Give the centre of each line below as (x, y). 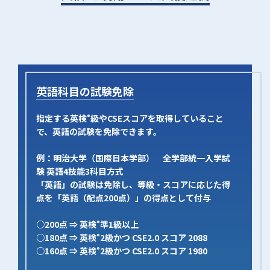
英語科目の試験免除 (85, 91)
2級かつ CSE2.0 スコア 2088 (154, 237)
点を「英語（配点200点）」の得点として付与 (124, 198)
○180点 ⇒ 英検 (67, 237)
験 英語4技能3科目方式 (80, 171)
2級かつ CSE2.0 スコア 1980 (154, 251)
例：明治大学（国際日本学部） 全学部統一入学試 (133, 158)
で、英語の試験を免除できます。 (99, 131)
